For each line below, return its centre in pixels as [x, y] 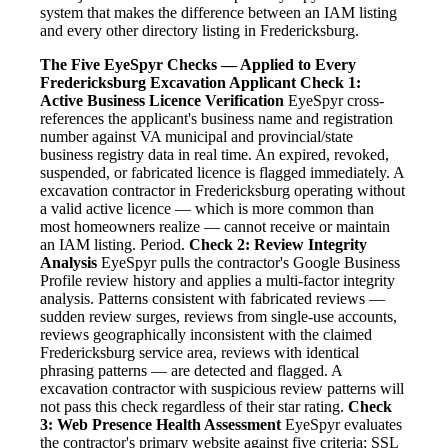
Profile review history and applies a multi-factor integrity [217, 281]
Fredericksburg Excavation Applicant [168, 83]
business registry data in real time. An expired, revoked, [214, 155]
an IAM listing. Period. [114, 245]
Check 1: [330, 83]
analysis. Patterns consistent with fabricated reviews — [212, 299]
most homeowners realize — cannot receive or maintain [215, 227]
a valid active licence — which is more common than [207, 209]
